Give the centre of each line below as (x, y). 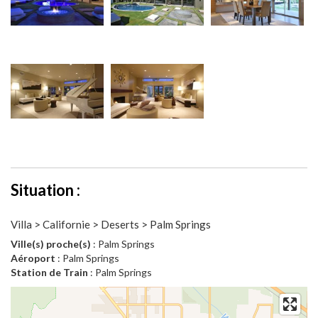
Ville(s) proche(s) (51, 244)
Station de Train (49, 273)
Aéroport (33, 258)
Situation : (45, 190)
